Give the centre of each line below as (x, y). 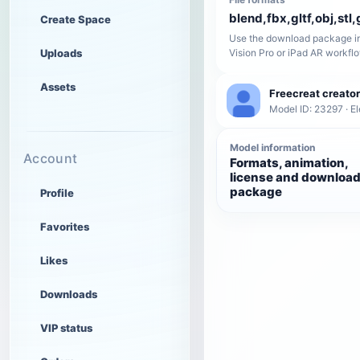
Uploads (61, 53)
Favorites (65, 227)
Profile (57, 193)
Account (51, 158)
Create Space (76, 19)
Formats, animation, (289, 163)
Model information (272, 148)
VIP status (66, 328)
